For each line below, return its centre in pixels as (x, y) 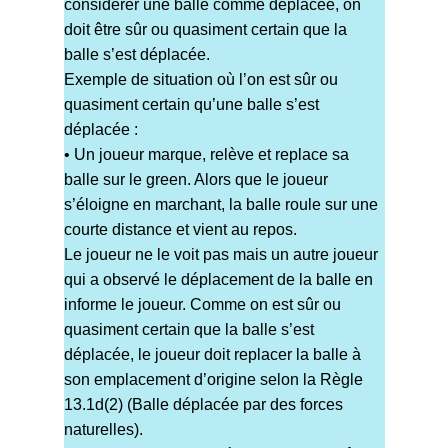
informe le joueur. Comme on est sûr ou (202, 305)
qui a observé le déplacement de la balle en (218, 280)
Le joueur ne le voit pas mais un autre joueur (220, 255)
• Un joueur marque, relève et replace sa (206, 155)
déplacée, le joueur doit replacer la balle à (212, 355)
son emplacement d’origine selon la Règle (213, 380)
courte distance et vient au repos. (180, 230)
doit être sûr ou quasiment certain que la (205, 30)
